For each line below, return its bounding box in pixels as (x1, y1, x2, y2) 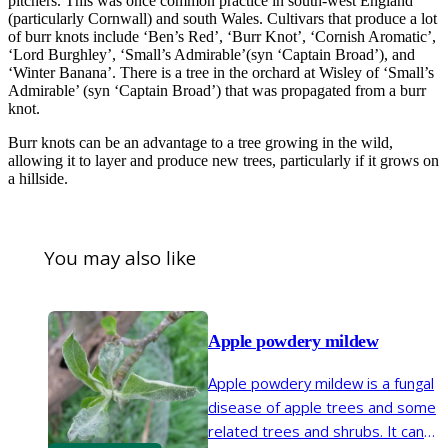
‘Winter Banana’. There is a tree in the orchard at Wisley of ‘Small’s (8, 63, 434, 81)
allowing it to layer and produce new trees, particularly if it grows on (8, 151, 439, 169)
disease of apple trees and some (208, 396, 436, 417)
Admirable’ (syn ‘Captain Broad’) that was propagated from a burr (8, 81, 426, 99)
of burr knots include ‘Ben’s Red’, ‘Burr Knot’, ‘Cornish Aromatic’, (8, 27, 436, 45)
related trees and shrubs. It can (208, 420, 424, 441)
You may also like (44, 244, 196, 271)
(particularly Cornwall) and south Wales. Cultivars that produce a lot (8, 9, 437, 27)
